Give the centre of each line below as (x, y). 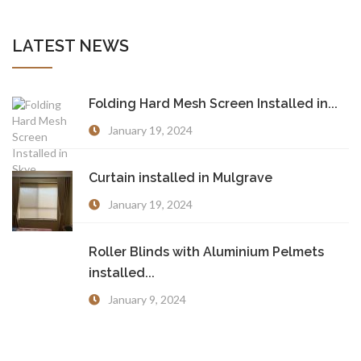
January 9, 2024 (147, 299)
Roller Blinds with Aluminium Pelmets (206, 251)
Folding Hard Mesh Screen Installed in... (213, 103)
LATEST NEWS (71, 46)
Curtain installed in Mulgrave (180, 177)
